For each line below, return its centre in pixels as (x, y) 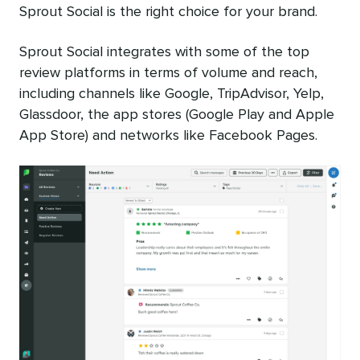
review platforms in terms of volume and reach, (168, 74)
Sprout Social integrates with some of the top (164, 53)
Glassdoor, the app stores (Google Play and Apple (177, 115)
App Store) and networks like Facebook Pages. (168, 136)
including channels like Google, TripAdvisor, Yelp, (172, 94)
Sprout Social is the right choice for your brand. (168, 12)
